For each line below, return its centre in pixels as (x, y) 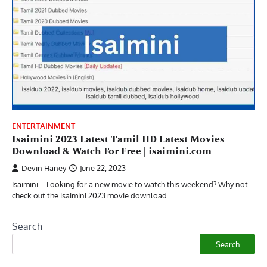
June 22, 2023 (103, 168)
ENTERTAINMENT (44, 126)
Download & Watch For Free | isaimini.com (112, 152)
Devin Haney (44, 168)
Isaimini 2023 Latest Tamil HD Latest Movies (118, 140)
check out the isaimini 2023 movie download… (92, 196)
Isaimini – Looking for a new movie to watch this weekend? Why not (130, 184)
